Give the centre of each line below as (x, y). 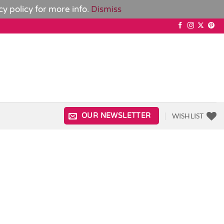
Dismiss (106, 9)
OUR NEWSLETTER (116, 116)
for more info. (63, 9)
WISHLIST (188, 115)
